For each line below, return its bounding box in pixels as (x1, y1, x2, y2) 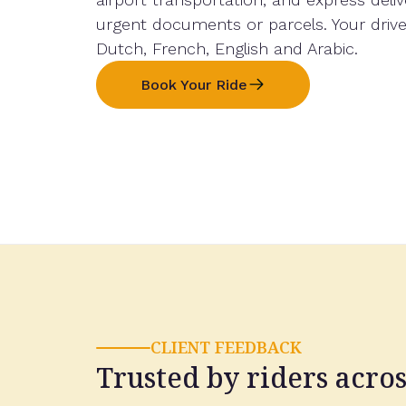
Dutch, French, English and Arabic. (96, 38, 358, 58)
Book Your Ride (140, 75, 247, 93)
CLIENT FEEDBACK (150, 336, 302, 358)
